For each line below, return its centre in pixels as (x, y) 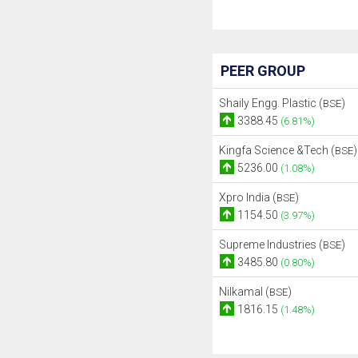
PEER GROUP (263, 71)
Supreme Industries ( (270, 245)
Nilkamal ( (244, 292)
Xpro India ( (247, 197)
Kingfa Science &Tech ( (276, 150)
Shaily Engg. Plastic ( (270, 103)
